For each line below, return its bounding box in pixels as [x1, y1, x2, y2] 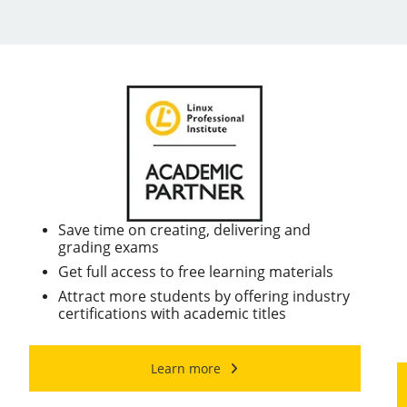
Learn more [151, 359, 221, 377]
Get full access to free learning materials [57, 261, 333, 282]
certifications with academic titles [57, 303, 286, 323]
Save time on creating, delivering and [57, 219, 311, 240]
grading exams [57, 236, 159, 257]
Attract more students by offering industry [57, 285, 350, 306]
